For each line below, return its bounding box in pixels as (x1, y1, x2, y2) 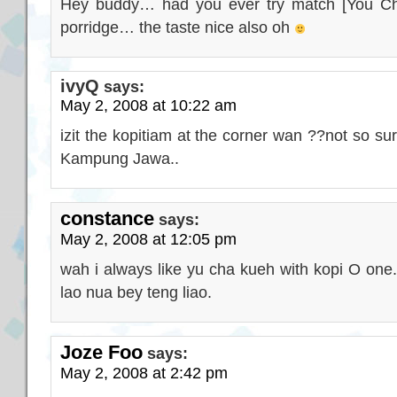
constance (60, 206, 154, 230)
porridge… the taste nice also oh (60, 18, 294, 36)
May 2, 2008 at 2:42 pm (60, 363, 228, 382)
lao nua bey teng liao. (60, 283, 212, 301)
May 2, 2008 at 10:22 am (60, 96, 237, 114)
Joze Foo (60, 340, 143, 363)
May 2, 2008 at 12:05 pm (60, 230, 237, 248)
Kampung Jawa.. (60, 149, 179, 167)
